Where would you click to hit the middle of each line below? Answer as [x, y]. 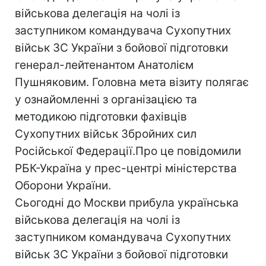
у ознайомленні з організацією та [106, 99]
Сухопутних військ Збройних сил [106, 134]
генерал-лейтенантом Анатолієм [104, 65]
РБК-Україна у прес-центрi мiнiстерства [126, 168]
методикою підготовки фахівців [101, 117]
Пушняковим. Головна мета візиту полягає [132, 82]
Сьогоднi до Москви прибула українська [127, 203]
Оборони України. [63, 186]
